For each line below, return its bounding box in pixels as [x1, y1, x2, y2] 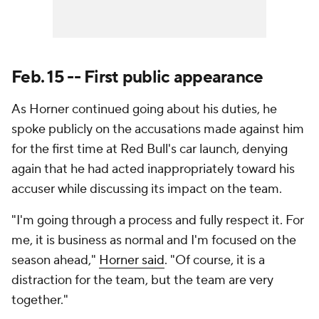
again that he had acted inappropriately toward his [11, 161, 295, 177]
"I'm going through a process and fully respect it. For [11, 212, 304, 229]
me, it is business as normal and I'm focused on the [11, 232, 296, 249]
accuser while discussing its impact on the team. [11, 181, 282, 197]
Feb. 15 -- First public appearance [11, 66, 263, 88]
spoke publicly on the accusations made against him [11, 121, 304, 137]
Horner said [99, 252, 164, 268]
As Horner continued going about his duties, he [11, 101, 277, 117]
